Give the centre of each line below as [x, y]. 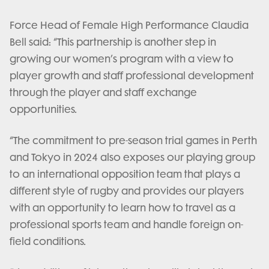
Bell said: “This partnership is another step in [113, 42]
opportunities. [43, 110]
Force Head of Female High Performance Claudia [129, 26]
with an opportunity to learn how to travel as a [122, 208]
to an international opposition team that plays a [125, 174]
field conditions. [48, 242]
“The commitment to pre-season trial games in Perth [133, 141]
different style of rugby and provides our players [127, 191]
